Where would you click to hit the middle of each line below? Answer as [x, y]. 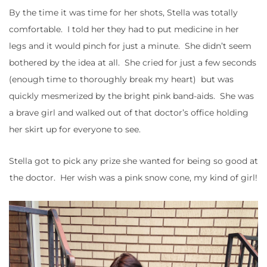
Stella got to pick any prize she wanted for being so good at [133, 161]
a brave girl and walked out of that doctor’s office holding [129, 113]
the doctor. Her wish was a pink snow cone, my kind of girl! [133, 178]
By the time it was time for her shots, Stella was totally [123, 13]
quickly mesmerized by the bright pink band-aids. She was [131, 96]
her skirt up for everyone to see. [75, 130]
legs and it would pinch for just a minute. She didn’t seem [130, 46]
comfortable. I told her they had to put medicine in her [124, 30]
